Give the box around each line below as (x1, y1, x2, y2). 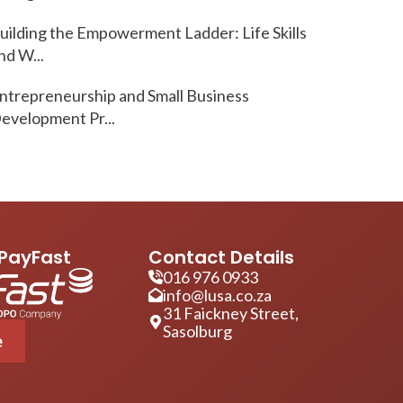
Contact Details (148, 245, 294, 271)
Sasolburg (162, 321, 232, 342)
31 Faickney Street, (162, 303, 299, 324)
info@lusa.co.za (162, 285, 272, 306)
